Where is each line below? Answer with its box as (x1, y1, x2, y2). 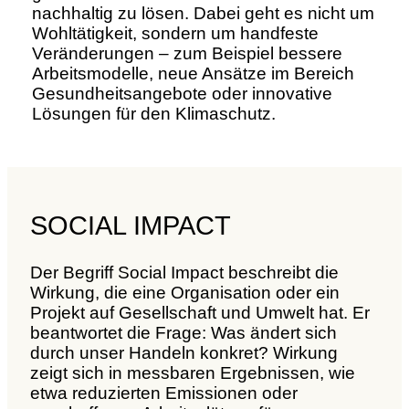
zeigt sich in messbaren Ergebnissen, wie (30, 363, 355, 383)
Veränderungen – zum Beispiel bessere (32, 44, 342, 64)
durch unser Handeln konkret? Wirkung (30, 343, 338, 363)
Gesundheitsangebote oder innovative (32, 84, 332, 104)
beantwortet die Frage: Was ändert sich (30, 323, 337, 343)
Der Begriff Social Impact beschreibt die (30, 263, 339, 283)
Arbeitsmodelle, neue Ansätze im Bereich (32, 64, 354, 84)
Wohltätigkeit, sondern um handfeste (32, 24, 319, 44)
